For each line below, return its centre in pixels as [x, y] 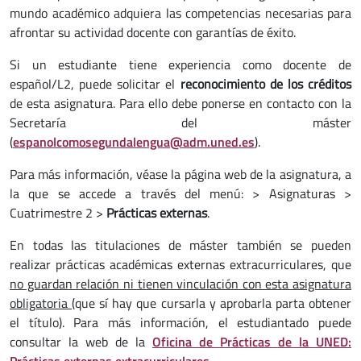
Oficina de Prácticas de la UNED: [252, 341]
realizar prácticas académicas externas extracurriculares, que [180, 264]
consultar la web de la [81, 341]
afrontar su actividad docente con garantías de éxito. [154, 32]
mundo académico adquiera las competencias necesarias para [180, 12]
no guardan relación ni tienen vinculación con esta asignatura [180, 283]
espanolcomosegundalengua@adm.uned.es [134, 141]
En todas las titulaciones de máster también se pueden [180, 245]
